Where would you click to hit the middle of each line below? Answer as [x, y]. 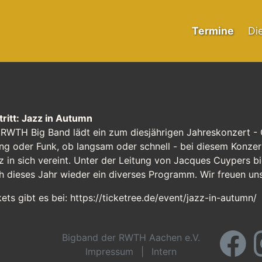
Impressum [109, 251]
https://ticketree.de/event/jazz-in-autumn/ [163, 198]
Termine [213, 31]
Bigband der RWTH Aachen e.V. [131, 237]
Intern [164, 251]
